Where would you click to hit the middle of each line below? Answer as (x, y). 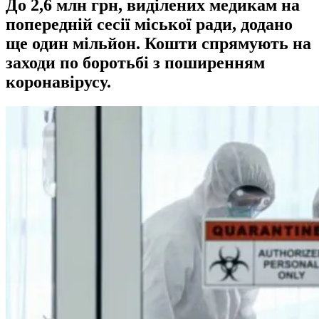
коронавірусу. (58, 82)
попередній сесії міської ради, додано (149, 24)
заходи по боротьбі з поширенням (135, 62)
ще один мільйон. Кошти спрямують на (158, 43)
